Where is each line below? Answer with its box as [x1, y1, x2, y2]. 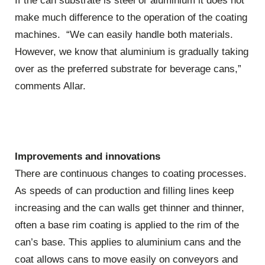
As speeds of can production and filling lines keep [15, 185, 234, 197]
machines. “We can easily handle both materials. [15, 28, 233, 40]
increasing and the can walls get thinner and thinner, [15, 202, 244, 214]
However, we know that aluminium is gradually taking [15, 46, 248, 57]
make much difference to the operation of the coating [15, 11, 247, 23]
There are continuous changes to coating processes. [15, 168, 247, 180]
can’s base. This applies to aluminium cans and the [15, 237, 241, 248]
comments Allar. [15, 80, 86, 92]
